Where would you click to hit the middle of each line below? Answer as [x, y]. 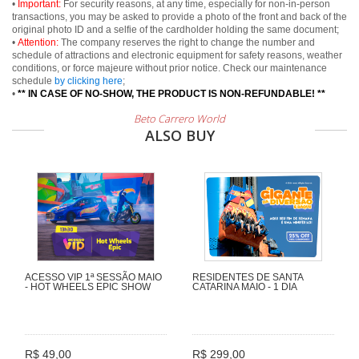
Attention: [38, 42]
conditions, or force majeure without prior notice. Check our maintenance [169, 68]
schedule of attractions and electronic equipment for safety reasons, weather [177, 55]
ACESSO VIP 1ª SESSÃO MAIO [93, 278]
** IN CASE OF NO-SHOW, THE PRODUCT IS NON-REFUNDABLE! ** [171, 94]
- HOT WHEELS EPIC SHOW [88, 287]
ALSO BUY [179, 135]
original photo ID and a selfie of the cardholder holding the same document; [175, 30]
